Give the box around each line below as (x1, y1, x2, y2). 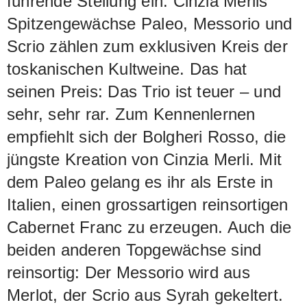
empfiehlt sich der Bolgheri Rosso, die (7, 127, 286, 147)
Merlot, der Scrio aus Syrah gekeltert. (7, 286, 284, 305)
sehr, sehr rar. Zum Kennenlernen (7, 105, 256, 124)
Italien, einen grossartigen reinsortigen (7, 195, 288, 214)
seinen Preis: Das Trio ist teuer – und (7, 82, 282, 101)
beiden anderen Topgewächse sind (7, 241, 262, 260)
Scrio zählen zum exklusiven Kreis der (7, 37, 288, 56)
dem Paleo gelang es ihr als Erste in (7, 173, 273, 192)
